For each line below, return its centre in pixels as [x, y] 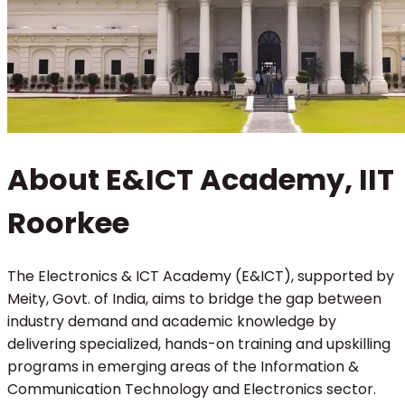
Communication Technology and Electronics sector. [192, 389]
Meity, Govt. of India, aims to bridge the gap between [194, 298]
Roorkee [68, 223]
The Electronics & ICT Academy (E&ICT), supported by [201, 276]
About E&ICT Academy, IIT [201, 180]
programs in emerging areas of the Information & [183, 366]
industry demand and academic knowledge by [172, 321]
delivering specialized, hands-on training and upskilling [199, 344]
